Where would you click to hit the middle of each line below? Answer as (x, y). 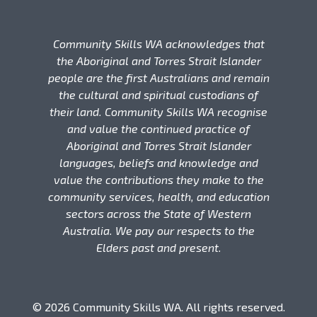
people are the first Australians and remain (158, 78)
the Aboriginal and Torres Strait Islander (158, 61)
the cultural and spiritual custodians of (158, 95)
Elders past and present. (158, 248)
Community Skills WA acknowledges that (158, 44)
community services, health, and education (158, 197)
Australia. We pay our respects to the (158, 231)
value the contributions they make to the (158, 180)
